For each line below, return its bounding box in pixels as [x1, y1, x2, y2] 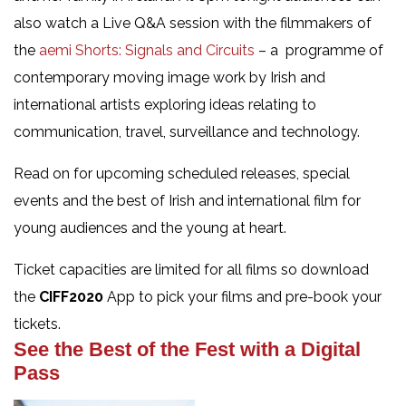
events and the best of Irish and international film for [14, 191, 361, 209]
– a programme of [255, 41, 383, 59]
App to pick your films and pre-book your [103, 287, 382, 305]
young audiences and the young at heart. [14, 218, 286, 237]
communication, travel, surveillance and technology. [14, 122, 360, 140]
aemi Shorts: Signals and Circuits [39, 41, 255, 59]
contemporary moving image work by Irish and [14, 68, 325, 86]
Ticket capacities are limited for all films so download [14, 260, 369, 278]
